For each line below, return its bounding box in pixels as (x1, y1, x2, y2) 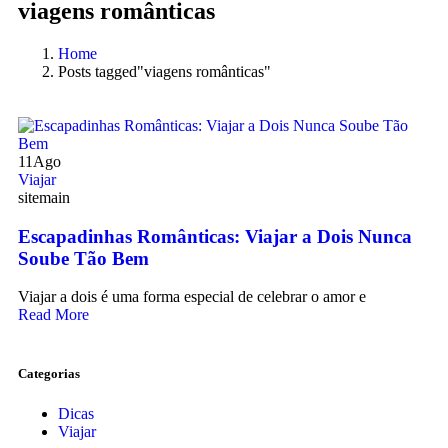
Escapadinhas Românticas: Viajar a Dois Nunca (18, 225, 412, 247)
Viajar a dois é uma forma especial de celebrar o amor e (18, 288, 366, 306)
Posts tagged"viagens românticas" (58, 62, 271, 80)
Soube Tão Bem (18, 247, 149, 269)
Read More (18, 306, 89, 324)
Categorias (18, 366, 80, 382)
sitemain (18, 188, 70, 206)
